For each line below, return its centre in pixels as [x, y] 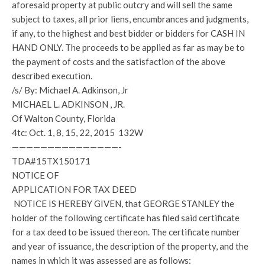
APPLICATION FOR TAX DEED [74, 189]
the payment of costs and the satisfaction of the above [119, 62]
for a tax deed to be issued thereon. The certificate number [126, 232]
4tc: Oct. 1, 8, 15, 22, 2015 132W [77, 132]
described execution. [52, 76]
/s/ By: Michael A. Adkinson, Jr [70, 90]
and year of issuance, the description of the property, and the [130, 246]
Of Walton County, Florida [64, 118]
